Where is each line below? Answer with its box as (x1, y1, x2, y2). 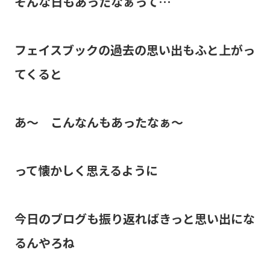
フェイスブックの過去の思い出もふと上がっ (14, 40, 255, 58)
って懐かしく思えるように (14, 161, 158, 179)
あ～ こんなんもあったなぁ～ (14, 113, 183, 131)
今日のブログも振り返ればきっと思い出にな (14, 209, 255, 227)
